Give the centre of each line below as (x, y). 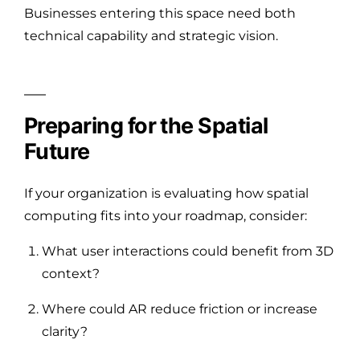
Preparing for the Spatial (146, 125)
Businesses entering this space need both (160, 13)
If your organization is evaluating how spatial (166, 193)
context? (71, 273)
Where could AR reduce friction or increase (180, 309)
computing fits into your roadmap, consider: (166, 215)
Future (57, 151)
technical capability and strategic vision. (151, 35)
